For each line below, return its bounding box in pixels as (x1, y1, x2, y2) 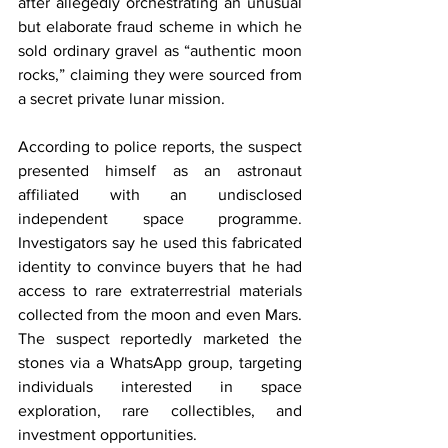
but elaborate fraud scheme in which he (18, 18, 302, 35)
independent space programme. (18, 210, 302, 227)
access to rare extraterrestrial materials (18, 282, 302, 299)
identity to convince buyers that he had (18, 258, 302, 275)
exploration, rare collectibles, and (18, 402, 302, 419)
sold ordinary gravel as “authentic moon (18, 42, 302, 59)
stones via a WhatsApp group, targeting (18, 354, 302, 371)
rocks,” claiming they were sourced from (18, 66, 302, 83)
